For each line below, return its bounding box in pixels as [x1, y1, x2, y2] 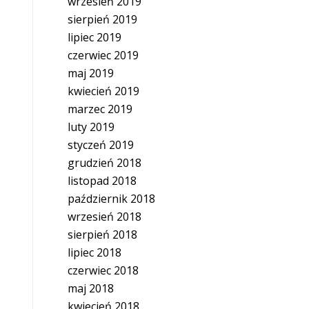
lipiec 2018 [67, 245, 121, 260]
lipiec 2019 [67, 30, 121, 45]
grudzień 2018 [67, 155, 141, 170]
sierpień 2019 [67, 12, 137, 27]
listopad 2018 [67, 173, 137, 188]
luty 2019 [67, 119, 114, 134]
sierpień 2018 [67, 227, 137, 242]
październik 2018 [67, 191, 155, 206]
